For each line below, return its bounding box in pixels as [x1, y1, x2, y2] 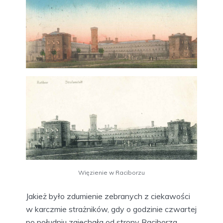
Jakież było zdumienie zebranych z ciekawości [26, 191, 190, 202]
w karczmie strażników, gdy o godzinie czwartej [26, 204, 197, 215]
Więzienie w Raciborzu [78, 169, 145, 177]
